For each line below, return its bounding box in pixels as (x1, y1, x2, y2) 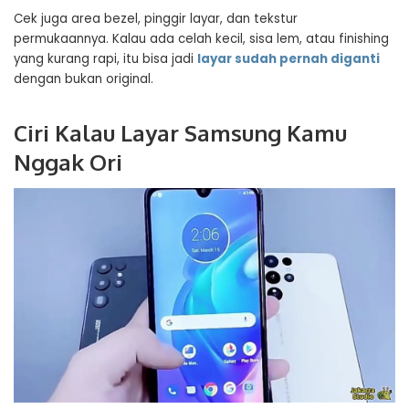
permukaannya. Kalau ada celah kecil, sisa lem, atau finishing (14, 30, 389, 47)
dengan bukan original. (14, 70, 153, 88)
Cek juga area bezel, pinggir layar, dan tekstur (14, 10, 298, 27)
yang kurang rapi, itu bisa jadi (14, 50, 197, 68)
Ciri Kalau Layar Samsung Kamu (14, 119, 347, 147)
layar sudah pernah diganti (197, 50, 380, 68)
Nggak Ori (14, 148, 122, 176)
